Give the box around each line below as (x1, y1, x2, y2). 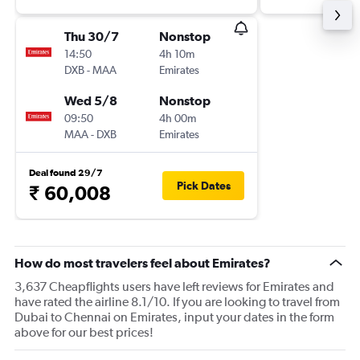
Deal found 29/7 (29, 167, 103, 178)
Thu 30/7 (64, 29, 119, 43)
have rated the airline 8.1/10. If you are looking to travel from (14, 294, 340, 309)
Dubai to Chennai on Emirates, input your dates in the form (14, 309, 334, 325)
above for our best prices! (14, 325, 153, 340)
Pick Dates (176, 179, 231, 192)
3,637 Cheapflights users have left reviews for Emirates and (14, 279, 334, 294)
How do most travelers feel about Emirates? (14, 256, 271, 270)
